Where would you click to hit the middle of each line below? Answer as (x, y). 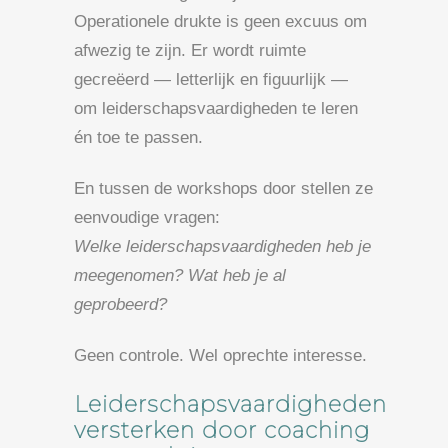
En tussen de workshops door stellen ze (223, 188)
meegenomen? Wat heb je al (180, 275)
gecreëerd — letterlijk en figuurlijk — (211, 79)
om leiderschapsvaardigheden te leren (216, 108)
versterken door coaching (222, 430)
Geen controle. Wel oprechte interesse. (220, 355)
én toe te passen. (138, 137)
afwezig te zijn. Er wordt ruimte (190, 50)
